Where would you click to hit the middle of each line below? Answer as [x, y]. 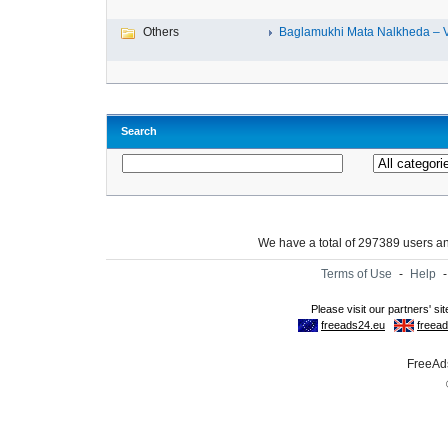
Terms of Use [356, 274]
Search [139, 131]
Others [161, 32]
